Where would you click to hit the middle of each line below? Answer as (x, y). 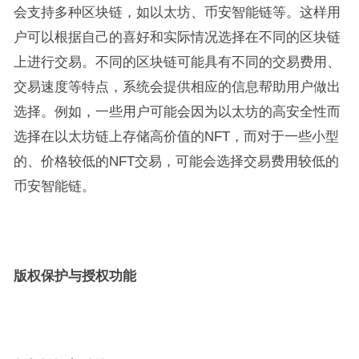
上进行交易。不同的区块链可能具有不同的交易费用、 (177, 62)
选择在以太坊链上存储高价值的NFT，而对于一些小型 (176, 136)
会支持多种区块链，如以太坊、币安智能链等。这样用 (177, 12)
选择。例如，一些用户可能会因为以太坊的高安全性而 (177, 111)
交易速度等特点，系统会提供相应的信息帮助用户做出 (177, 87)
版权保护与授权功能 (75, 276)
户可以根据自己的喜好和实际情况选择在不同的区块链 (177, 37)
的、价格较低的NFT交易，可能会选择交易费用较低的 (176, 161)
